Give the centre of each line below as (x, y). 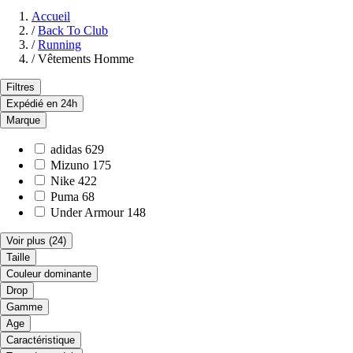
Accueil (51, 17)
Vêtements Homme (86, 59)
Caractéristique (41, 340)
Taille (18, 258)
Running (59, 45)
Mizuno (70, 165)
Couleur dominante (49, 274)
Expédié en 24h (42, 104)
